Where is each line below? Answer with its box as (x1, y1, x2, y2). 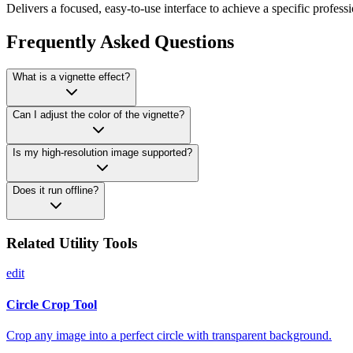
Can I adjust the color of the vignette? (13, 108, 184, 121)
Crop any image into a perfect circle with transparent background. (6, 328, 332, 342)
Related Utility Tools (6, 234, 137, 251)
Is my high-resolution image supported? (13, 146, 192, 158)
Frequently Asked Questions (6, 32, 234, 53)
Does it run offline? (13, 184, 98, 196)
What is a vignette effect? (13, 70, 130, 83)
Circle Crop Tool (6, 297, 97, 311)
